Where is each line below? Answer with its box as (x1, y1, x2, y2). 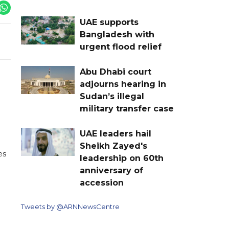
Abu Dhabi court (80, 66, 151, 77)
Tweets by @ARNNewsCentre (21, 202, 120, 211)
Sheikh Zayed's (80, 141, 147, 151)
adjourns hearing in (80, 79, 166, 89)
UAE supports (80, 17, 139, 27)
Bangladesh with (80, 29, 154, 39)
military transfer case (80, 103, 174, 113)
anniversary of (80, 165, 143, 175)
